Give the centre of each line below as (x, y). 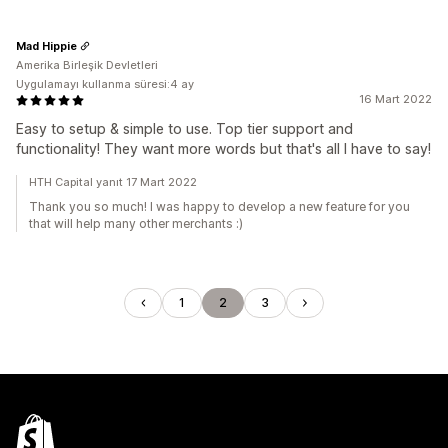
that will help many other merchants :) (136, 223)
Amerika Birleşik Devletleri (87, 65)
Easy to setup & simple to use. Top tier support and (184, 128)
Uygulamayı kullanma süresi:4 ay (105, 84)
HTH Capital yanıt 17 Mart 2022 (113, 182)
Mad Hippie (46, 45)
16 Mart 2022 (395, 99)
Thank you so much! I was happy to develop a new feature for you (219, 206)
